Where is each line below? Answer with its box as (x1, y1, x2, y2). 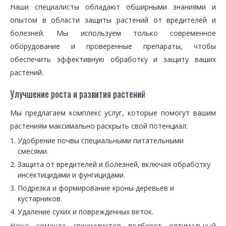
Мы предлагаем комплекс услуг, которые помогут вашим (10, 108, 216, 118)
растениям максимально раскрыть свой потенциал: (10, 121, 188, 131)
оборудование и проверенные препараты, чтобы (10, 41, 216, 51)
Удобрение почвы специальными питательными (18, 136, 184, 145)
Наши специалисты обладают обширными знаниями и (10, 2, 216, 12)
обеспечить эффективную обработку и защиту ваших (10, 54, 216, 64)
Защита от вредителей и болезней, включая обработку (18, 159, 210, 169)
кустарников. (18, 194, 62, 203)
